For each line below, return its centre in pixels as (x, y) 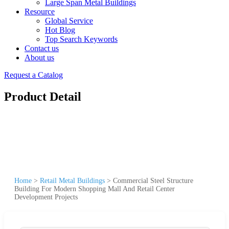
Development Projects (46, 197)
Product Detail (43, 96)
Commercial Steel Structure (153, 180)
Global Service (69, 21)
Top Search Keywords (81, 39)
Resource (40, 12)
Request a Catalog (33, 75)
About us (39, 58)
